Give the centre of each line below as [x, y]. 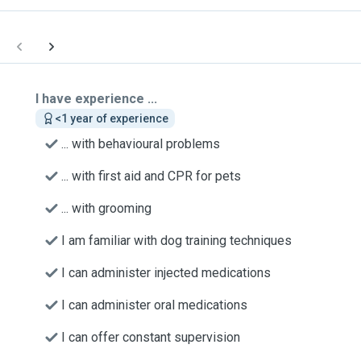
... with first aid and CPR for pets [151, 176]
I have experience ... [96, 99]
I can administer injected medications [166, 273]
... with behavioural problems [141, 144]
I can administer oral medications [154, 305]
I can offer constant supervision [151, 337]
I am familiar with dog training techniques [176, 241]
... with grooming [106, 208]
